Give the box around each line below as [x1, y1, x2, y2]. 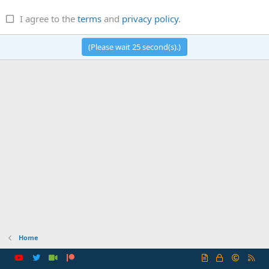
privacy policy [121, 13, 178, 25]
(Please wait [88, 41, 132, 52]
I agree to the [19, 13, 77, 25]
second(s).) [141, 41, 181, 52]
